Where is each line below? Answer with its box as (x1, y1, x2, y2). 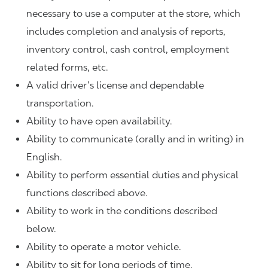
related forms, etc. (26, 62, 108, 74)
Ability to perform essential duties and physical (26, 169, 239, 181)
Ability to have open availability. (26, 115, 172, 127)
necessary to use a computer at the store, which (26, 8, 240, 20)
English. (26, 151, 62, 163)
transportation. (26, 98, 94, 109)
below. (26, 223, 56, 235)
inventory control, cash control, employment (26, 44, 229, 56)
